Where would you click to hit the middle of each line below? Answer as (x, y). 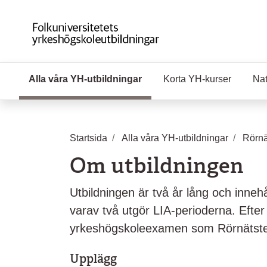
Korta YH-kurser (197, 79)
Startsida (89, 138)
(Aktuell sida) (171, 79)
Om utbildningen (157, 166)
